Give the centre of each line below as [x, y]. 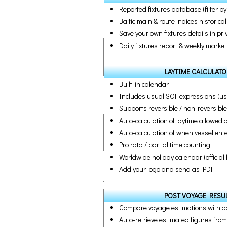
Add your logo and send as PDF [166, 169]
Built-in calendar [144, 84]
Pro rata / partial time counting [165, 145]
